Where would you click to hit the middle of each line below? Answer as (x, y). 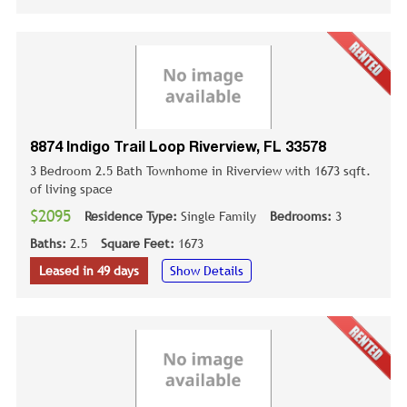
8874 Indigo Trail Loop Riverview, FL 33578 (178, 148)
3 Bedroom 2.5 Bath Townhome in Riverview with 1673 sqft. (200, 170)
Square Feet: (139, 243)
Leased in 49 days (89, 270)
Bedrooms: (303, 216)
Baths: (50, 243)
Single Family (218, 216)
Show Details (207, 270)
